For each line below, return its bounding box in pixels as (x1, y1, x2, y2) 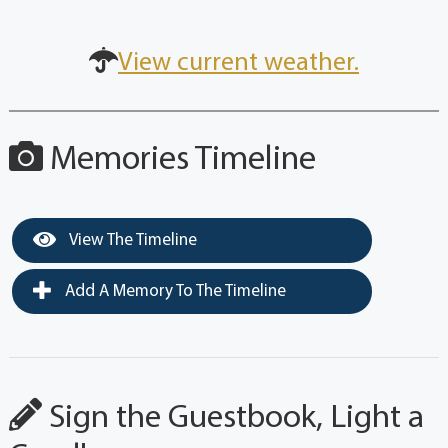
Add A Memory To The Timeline (60, 282, 286, 300)
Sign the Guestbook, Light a (41, 401, 424, 435)
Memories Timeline (42, 142, 316, 178)
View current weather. (118, 49, 359, 77)
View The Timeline (65, 231, 197, 249)
